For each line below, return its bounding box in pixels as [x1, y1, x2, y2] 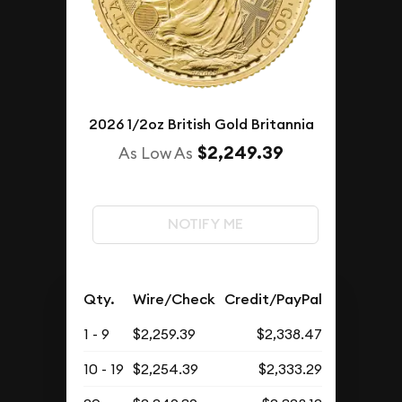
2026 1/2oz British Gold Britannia [88, 114, 314, 134]
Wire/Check [133, 289, 216, 309]
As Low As [118, 142, 193, 163]
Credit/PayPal [224, 289, 323, 309]
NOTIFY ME [167, 214, 243, 234]
